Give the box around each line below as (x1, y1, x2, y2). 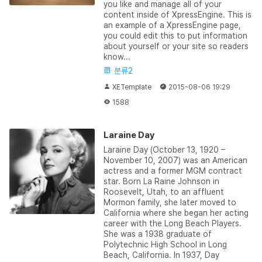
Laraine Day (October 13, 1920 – (103, 144, 225, 154)
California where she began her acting (103, 208, 249, 218)
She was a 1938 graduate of (103, 229, 212, 239)
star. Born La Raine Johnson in (103, 176, 219, 186)
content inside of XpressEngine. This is (103, 9, 251, 19)
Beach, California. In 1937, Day (103, 250, 219, 260)
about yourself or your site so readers (103, 41, 249, 51)
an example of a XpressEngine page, (103, 20, 241, 30)
